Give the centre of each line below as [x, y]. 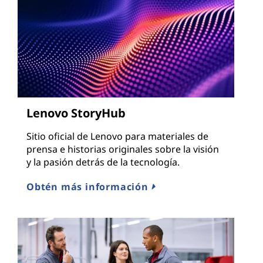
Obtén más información [89, 187]
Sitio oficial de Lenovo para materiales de [117, 136]
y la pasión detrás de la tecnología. [103, 162]
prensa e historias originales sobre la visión [123, 149]
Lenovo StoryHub [76, 113]
